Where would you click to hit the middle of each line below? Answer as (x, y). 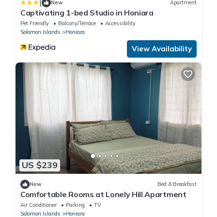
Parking (75, 205)
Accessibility (120, 23)
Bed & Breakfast (177, 184)
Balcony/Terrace (77, 23)
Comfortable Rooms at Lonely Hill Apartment (103, 194)
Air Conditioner (39, 205)
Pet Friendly (35, 23)
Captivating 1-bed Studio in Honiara (87, 12)
